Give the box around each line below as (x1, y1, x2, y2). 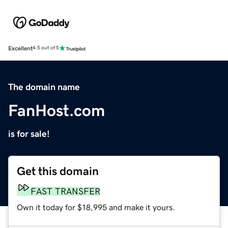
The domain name (8, 82, 80, 92)
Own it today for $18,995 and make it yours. (17, 203, 175, 211)
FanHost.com (8, 102, 105, 119)
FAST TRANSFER (31, 186, 100, 196)
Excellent (8, 45, 33, 51)
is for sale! (8, 129, 50, 138)
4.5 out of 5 (33, 45, 59, 51)
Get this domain (17, 165, 99, 177)
